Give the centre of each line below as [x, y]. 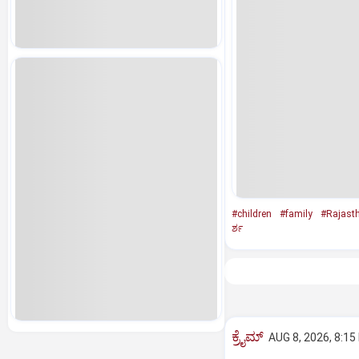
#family [296, 214]
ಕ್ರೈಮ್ [247, 337]
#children [251, 214]
